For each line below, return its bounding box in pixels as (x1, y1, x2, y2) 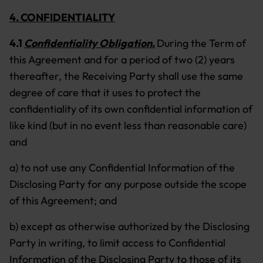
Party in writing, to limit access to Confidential (9, 236, 225, 249)
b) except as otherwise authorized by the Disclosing (9, 220, 249, 233)
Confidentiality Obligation (24, 36, 152, 50)
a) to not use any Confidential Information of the (9, 161, 235, 174)
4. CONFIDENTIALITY (9, 11, 115, 24)
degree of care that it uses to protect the (9, 86, 201, 99)
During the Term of (157, 36, 246, 50)
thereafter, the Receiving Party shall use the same (9, 69, 243, 83)
